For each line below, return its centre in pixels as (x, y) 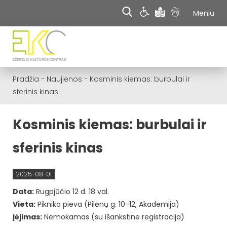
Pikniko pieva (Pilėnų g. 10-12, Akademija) (107, 204)
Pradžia (26, 79)
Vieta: (24, 204)
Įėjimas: (27, 217)
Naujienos (64, 79)
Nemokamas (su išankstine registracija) (113, 217)
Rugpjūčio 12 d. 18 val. (71, 191)
